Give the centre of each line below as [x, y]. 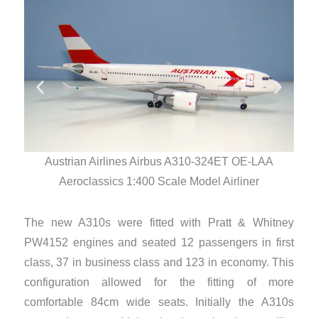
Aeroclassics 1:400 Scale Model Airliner [159, 181]
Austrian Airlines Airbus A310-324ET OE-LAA [159, 161]
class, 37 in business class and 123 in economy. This [159, 263]
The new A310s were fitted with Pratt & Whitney [159, 223]
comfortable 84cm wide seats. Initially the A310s [159, 302]
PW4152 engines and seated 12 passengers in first [159, 243]
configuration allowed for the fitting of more [159, 283]
